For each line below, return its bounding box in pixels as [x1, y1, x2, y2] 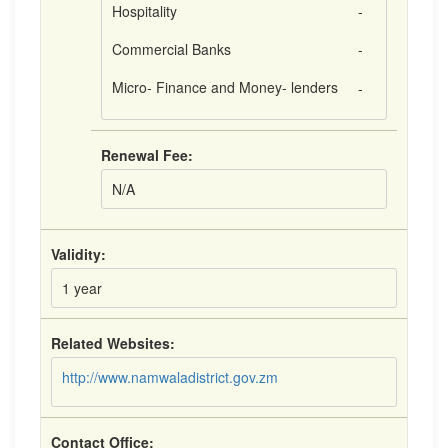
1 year [62, 278, 102, 298]
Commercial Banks [112, 39, 231, 59]
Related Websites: [51, 333, 175, 353]
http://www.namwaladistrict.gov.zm [62, 367, 278, 387]
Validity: [51, 244, 106, 264]
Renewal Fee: [101, 145, 193, 165]
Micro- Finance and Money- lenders [112, 77, 338, 97]
